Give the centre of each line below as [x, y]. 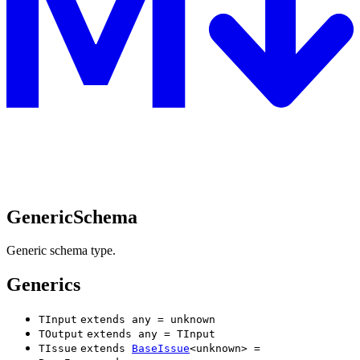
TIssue [58, 349]
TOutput [61, 334]
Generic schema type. [61, 251]
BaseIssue [161, 349]
